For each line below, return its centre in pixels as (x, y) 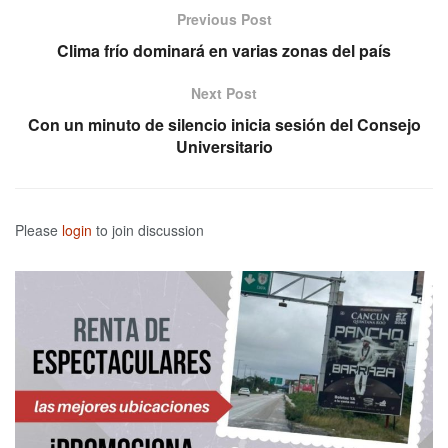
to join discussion (148, 230)
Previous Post (224, 19)
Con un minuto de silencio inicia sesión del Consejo (224, 125)
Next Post (224, 93)
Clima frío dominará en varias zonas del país (224, 51)
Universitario (224, 147)
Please (38, 230)
